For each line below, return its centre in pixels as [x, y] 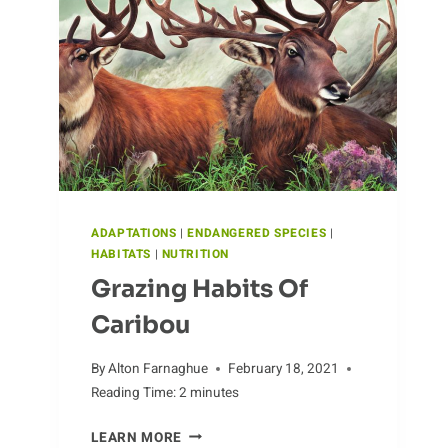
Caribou [141, 324]
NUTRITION [195, 254]
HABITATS [121, 254]
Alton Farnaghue [158, 368]
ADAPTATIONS [134, 233]
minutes [215, 392]
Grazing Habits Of [200, 288]
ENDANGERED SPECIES [257, 233]
